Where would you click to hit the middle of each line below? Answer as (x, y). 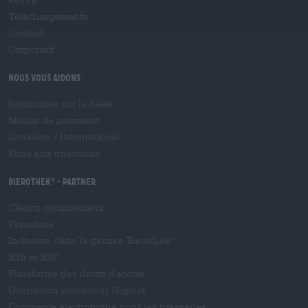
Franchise (31, 224)
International (90, 137)
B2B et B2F (33, 257)
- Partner (75, 182)
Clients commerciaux (56, 208)
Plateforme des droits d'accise (76, 274)
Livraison (30, 137)
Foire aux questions (54, 154)
